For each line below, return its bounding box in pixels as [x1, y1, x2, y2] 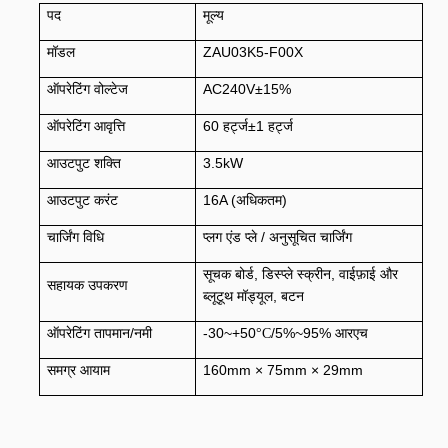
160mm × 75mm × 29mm [202, 362, 363, 378]
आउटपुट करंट [46, 192, 118, 208]
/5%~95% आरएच [270, 325, 368, 341]
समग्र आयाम [46, 362, 110, 378]
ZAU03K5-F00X [202, 44, 303, 60]
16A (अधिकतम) [202, 192, 287, 208]
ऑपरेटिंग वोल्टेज [46, 81, 128, 97]
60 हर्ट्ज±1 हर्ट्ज [202, 118, 293, 134]
